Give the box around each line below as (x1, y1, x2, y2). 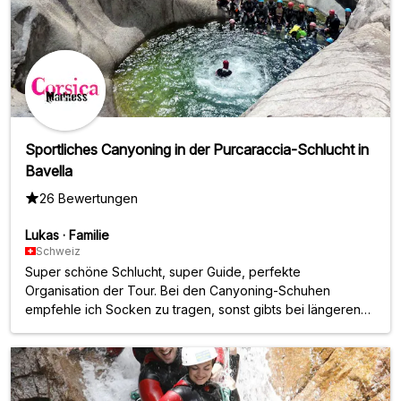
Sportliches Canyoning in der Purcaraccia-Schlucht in (25, 140, 369, 158)
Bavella (25, 161, 73, 180)
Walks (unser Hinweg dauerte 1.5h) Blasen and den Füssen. (25, 320, 374, 336)
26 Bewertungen (39, 190, 138, 206)
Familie (69, 226, 109, 243)
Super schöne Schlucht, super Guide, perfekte (25, 263, 301, 279)
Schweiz (36, 243, 81, 258)
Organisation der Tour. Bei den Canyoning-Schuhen (25, 282, 330, 298)
